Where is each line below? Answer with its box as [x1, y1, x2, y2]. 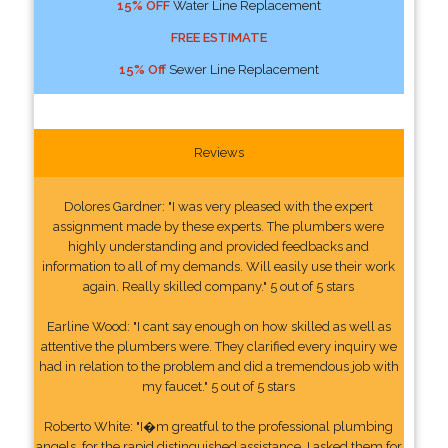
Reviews [193, 144, 244, 160]
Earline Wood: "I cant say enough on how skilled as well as [46, 318, 391, 334]
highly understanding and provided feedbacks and [68, 238, 370, 254]
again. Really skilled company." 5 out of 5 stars [83, 278, 355, 294]
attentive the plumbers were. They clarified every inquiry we [40, 338, 397, 354]
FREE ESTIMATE [170, 29, 267, 45]
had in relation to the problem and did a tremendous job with [38, 358, 399, 374]
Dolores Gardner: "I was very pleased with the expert [64, 198, 374, 214]
